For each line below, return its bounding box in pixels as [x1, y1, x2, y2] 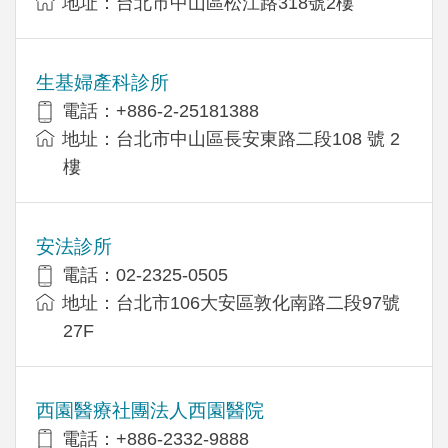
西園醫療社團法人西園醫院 [36, 399, 264, 421]
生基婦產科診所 [36, 71, 169, 93]
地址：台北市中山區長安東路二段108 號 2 [62, 128, 400, 149]
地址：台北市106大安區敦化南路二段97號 [62, 292, 400, 313]
